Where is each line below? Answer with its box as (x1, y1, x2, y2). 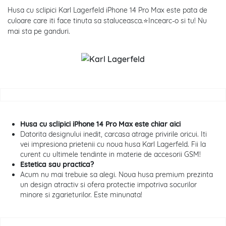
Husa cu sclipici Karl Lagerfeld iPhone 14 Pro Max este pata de (8, 6, 207, 15)
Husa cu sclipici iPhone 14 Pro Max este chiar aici (20, 120, 181, 129)
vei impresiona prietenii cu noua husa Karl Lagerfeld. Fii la (20, 140, 206, 149)
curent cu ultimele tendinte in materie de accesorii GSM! (20, 150, 201, 159)
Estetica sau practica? (20, 160, 94, 169)
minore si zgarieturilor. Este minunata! (20, 190, 142, 200)
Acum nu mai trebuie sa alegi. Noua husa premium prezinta (20, 170, 213, 180)
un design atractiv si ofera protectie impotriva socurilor (20, 180, 197, 190)
